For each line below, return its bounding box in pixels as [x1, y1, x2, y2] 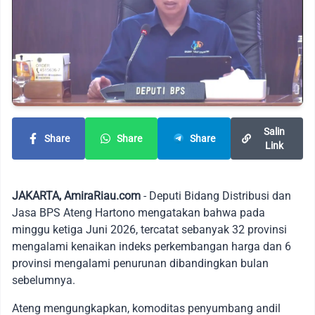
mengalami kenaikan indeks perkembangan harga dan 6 [12, 240, 291, 254]
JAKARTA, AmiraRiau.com [12, 189, 141, 203]
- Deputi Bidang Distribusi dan [141, 189, 291, 203]
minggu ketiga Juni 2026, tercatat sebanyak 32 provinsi [12, 223, 287, 237]
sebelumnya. [12, 274, 75, 288]
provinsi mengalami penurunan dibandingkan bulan [12, 257, 269, 271]
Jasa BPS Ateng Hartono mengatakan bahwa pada [12, 206, 265, 220]
